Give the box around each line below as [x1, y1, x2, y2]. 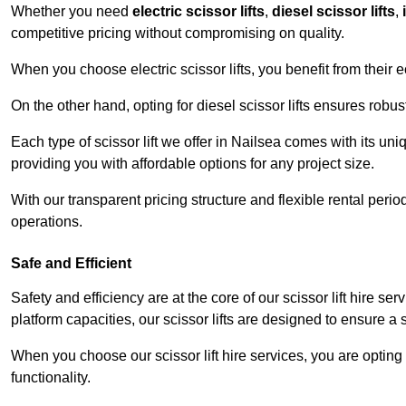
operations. [11, 214, 82, 230]
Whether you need [11, 4, 132, 20]
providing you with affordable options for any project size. [11, 156, 374, 172]
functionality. [11, 370, 91, 386]
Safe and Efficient [11, 256, 131, 272]
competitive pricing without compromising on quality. [11, 25, 344, 42]
